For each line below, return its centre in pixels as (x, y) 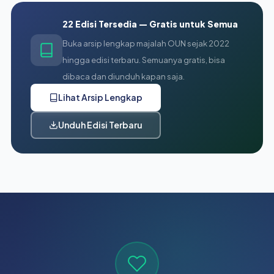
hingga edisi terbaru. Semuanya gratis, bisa (143, 60)
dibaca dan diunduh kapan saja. (123, 76)
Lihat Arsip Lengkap (100, 97)
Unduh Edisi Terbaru (100, 125)
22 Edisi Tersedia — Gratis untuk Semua (150, 24)
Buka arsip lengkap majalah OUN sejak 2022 (146, 43)
